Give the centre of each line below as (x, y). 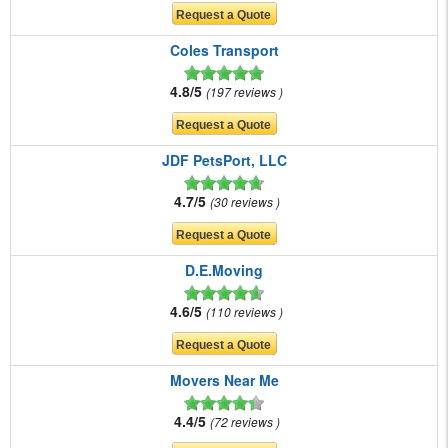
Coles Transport (224, 49)
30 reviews (244, 201)
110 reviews (244, 311)
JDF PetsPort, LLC (224, 159)
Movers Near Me (224, 379)
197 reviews (244, 91)
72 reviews (244, 421)
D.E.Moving (224, 269)
